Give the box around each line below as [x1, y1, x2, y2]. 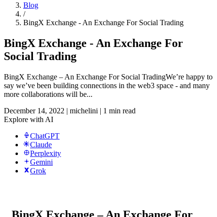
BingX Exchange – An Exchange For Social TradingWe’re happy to [4, 72, 213, 81]
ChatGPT [30, 131, 60, 140]
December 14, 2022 [4, 106, 64, 115]
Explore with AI [4, 115, 53, 124]
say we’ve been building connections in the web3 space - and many [4, 81, 210, 90]
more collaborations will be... [4, 90, 93, 98]
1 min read [103, 106, 136, 115]
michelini [70, 106, 98, 115]
